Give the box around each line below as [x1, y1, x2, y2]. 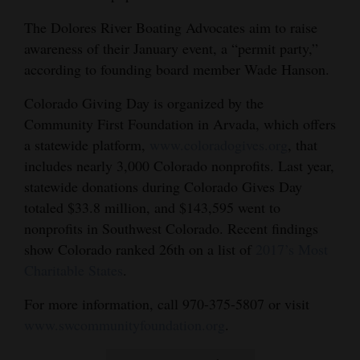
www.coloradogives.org [149, 134, 288, 154]
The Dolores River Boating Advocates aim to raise [24, 17, 317, 37]
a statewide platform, [24, 134, 149, 154]
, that [288, 134, 317, 154]
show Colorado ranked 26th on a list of [24, 239, 256, 259]
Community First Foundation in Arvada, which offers [24, 113, 336, 133]
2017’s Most [256, 239, 328, 259]
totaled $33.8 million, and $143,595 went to [24, 197, 280, 217]
